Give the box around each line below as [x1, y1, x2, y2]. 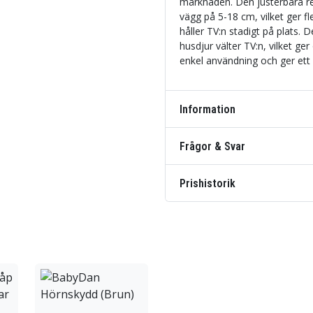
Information [180, 102, 235, 116]
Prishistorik [180, 176, 235, 190]
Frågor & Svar [180, 139, 245, 153]
